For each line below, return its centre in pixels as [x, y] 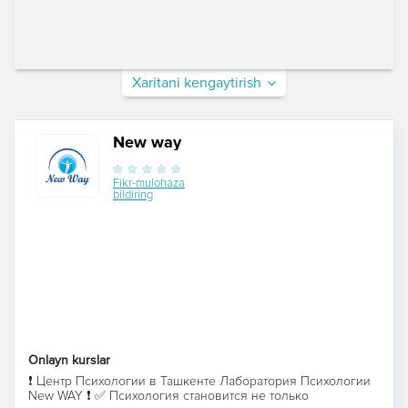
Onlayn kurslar [69, 360]
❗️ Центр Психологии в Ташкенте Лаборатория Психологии [199, 381]
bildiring [133, 194]
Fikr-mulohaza [149, 183]
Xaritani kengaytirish [197, 82]
